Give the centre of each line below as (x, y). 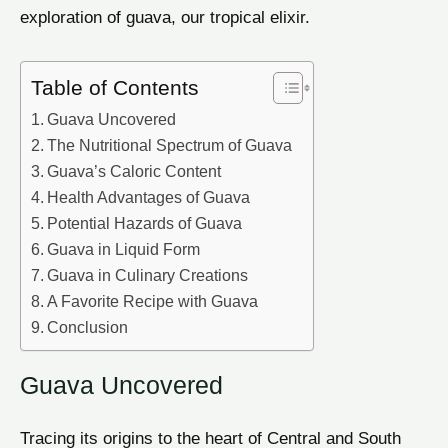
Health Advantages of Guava (149, 197)
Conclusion (88, 327)
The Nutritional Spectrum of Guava (170, 145)
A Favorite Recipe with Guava (153, 301)
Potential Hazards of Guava (145, 223)
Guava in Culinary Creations (148, 275)
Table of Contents (115, 88)
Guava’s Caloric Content (134, 171)
